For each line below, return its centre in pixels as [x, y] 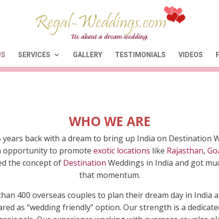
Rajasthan [185, 151]
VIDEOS [191, 55]
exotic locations [121, 151]
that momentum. [109, 175]
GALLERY [88, 55]
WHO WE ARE [109, 121]
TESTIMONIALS [140, 55]
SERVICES [34, 55]
